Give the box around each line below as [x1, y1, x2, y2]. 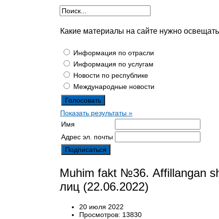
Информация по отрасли [71, 48, 154, 57]
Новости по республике [71, 71, 148, 79]
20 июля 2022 [79, 203, 124, 211]
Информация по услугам [71, 60, 153, 68]
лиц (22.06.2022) [60, 179, 149, 193]
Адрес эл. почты [61, 132, 113, 141]
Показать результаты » [60, 109, 132, 117]
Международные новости [71, 82, 154, 90]
